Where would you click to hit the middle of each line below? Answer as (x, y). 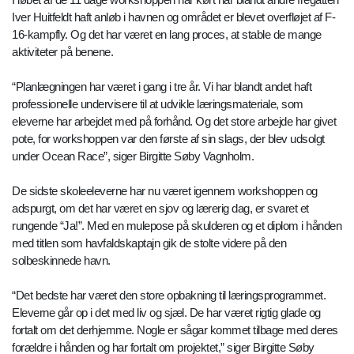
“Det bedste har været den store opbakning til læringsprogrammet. (169, 296)
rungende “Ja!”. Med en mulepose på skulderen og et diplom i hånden (177, 226)
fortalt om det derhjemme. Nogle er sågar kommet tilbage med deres (175, 330)
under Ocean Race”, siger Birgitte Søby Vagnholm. (133, 156)
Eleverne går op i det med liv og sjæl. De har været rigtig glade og (166, 313)
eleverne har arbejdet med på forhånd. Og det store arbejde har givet (174, 122)
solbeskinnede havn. (61, 261)
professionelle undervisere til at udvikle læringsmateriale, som (158, 104)
